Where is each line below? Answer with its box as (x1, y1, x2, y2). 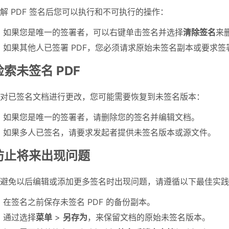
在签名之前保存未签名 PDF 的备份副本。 (3, 197, 155, 208)
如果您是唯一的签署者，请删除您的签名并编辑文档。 (3, 112, 199, 123)
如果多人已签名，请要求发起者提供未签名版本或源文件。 (3, 127, 216, 138)
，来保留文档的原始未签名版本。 (87, 212, 210, 223)
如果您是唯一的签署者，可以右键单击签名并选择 (3, 27, 183, 38)
